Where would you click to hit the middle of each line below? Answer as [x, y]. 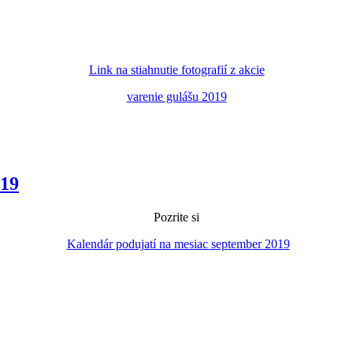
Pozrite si [176, 217]
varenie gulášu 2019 [176, 96]
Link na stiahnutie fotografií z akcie [176, 69]
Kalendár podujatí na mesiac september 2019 [178, 243]
